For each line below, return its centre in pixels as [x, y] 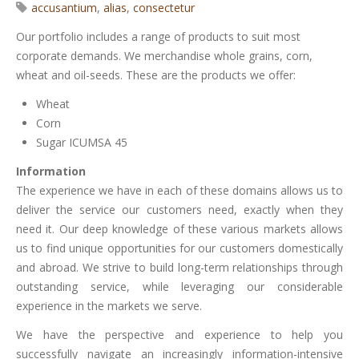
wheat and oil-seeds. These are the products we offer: [156, 75]
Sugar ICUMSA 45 [82, 143]
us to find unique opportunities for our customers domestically [179, 248]
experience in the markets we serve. [109, 306]
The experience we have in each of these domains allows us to [179, 191]
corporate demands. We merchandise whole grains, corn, [164, 56]
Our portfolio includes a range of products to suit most [158, 37]
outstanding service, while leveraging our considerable [179, 287]
